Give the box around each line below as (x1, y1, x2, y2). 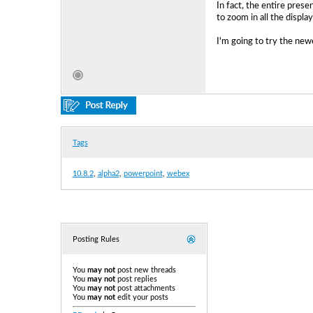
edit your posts (115, 293, 168, 301)
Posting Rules (72, 235, 119, 243)
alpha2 (97, 170, 119, 177)
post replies (115, 275, 157, 283)
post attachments (115, 284, 175, 292)
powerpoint (123, 170, 163, 177)
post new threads (115, 266, 176, 274)
